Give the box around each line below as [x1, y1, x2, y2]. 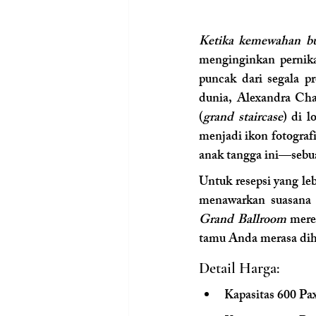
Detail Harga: [199, 258, 279, 277]
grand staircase [203, 107, 283, 130]
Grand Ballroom [199, 209, 286, 232]
